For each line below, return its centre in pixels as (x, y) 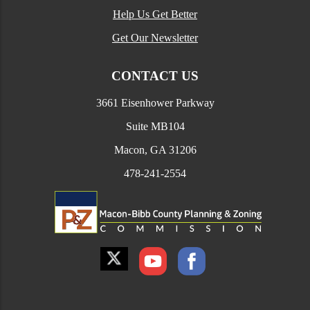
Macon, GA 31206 (155, 149)
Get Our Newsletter (155, 38)
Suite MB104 (155, 126)
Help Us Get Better (155, 15)
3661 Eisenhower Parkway (155, 102)
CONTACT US (155, 75)
